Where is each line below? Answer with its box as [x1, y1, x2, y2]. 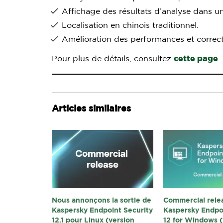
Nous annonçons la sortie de [52, 197, 151, 204]
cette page [174, 55, 218, 63]
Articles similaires [52, 105, 131, 113]
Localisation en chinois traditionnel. [62, 21, 199, 29]
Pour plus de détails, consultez [52, 55, 174, 63]
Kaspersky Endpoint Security [52, 207, 153, 214]
